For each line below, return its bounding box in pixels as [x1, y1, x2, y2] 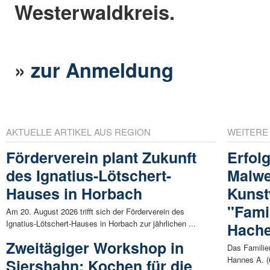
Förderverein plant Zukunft [6, 146, 196, 169]
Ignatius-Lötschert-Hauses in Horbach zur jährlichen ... [6, 218, 196, 230]
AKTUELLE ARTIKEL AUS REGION [6, 125, 151, 139]
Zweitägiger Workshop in [6, 237, 184, 259]
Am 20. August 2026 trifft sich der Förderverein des [6, 206, 184, 218]
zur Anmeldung [31, 55, 174, 84]
